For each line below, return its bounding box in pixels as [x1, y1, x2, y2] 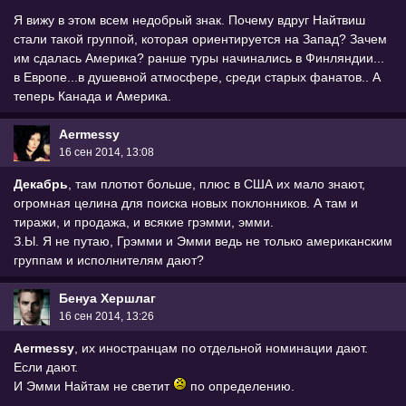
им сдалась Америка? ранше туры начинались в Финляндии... [14, 51, 384, 66]
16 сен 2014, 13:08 [59, 146, 154, 159]
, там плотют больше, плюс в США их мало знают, [68, 177, 365, 192]
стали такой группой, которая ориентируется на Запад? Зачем [14, 32, 387, 47]
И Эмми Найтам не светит [14, 379, 173, 394]
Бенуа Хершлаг [59, 290, 156, 305]
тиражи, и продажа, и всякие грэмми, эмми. [14, 215, 274, 230]
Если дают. [14, 360, 78, 375]
